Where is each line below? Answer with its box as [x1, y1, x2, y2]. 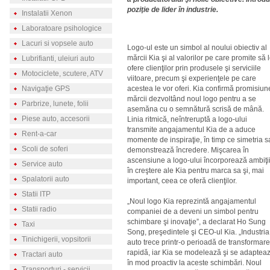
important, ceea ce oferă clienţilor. [127, 177, 237, 185]
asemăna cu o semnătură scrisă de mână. [127, 105, 264, 113]
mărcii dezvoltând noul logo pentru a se [127, 95, 256, 103]
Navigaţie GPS [21, 84, 70, 93]
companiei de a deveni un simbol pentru [127, 207, 259, 216]
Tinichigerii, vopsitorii [21, 235, 91, 243]
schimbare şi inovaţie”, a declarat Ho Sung [127, 218, 266, 226]
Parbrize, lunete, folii [21, 99, 89, 108]
